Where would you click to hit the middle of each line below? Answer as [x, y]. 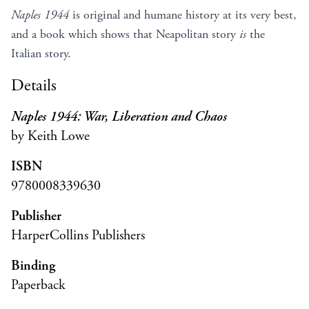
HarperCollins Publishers [78, 235]
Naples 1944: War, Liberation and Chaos [119, 117]
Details [34, 85]
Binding [33, 266]
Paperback [38, 285]
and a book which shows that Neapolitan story [125, 34]
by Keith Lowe [50, 136]
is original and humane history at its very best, [183, 14]
